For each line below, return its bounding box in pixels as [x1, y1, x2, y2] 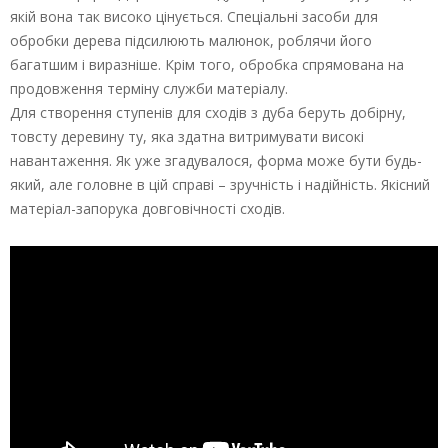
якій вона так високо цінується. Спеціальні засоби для [10, 7, 378, 27]
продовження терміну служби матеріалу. [10, 79, 288, 99]
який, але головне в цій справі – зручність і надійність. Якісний [10, 175, 430, 195]
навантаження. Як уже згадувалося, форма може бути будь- [10, 151, 422, 171]
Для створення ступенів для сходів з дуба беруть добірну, [10, 103, 406, 123]
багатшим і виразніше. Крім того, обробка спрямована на [10, 55, 404, 75]
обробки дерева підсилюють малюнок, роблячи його [10, 31, 372, 51]
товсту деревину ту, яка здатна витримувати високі [10, 127, 364, 147]
